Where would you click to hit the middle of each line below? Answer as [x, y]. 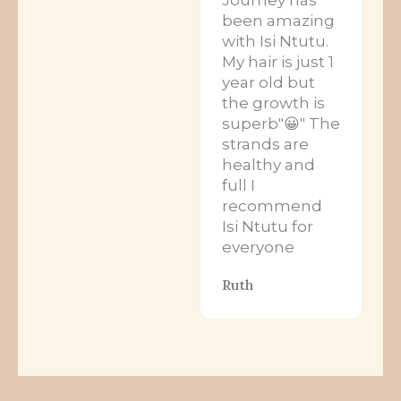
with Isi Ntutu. [275, 41]
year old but [269, 82]
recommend [272, 205]
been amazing [278, 20]
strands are [265, 144]
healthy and [269, 164]
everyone [258, 247]
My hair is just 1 [278, 61]
